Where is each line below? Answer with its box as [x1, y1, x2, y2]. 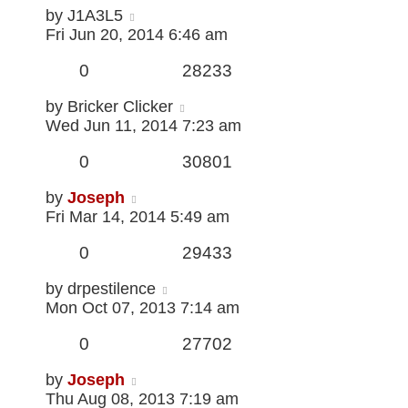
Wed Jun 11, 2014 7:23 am [46, 117, 241, 136]
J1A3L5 [67, 6, 123, 25]
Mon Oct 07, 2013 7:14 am [46, 299, 240, 318]
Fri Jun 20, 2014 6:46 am [46, 25, 228, 45]
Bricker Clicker [67, 97, 173, 117]
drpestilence [67, 280, 156, 299]
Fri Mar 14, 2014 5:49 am [46, 208, 229, 227]
